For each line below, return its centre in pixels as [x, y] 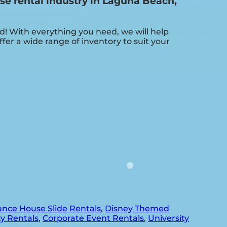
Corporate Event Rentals [93, 218]
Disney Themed [137, 208]
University [169, 218]
